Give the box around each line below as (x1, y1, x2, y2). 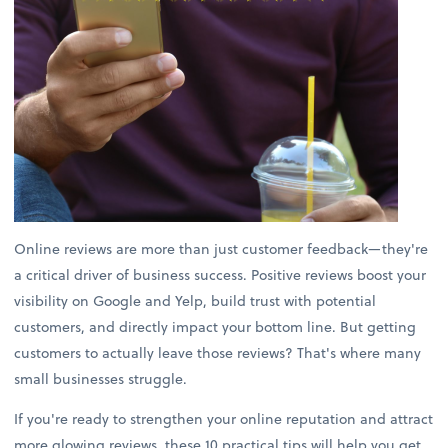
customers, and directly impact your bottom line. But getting (14, 316, 417, 338)
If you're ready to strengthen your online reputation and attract (14, 408, 434, 430)
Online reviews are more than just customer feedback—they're (14, 238, 429, 260)
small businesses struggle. (14, 368, 188, 390)
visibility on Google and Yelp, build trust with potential (14, 290, 377, 312)
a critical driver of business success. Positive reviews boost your (14, 264, 427, 286)
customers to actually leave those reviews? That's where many (14, 342, 422, 364)
